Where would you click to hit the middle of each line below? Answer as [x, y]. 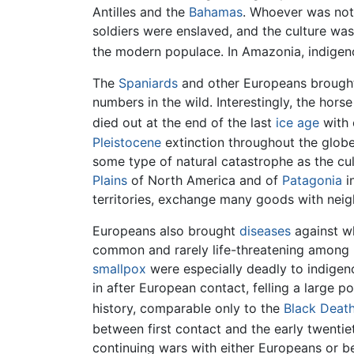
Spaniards [148, 83]
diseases [265, 230]
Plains [110, 180]
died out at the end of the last [184, 123]
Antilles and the [141, 11]
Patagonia [312, 180]
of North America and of [205, 180]
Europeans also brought [166, 230]
